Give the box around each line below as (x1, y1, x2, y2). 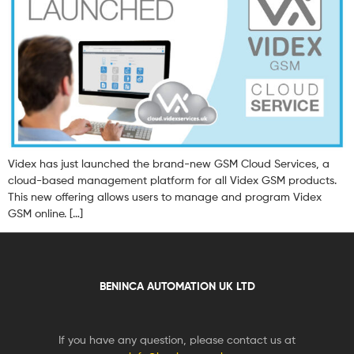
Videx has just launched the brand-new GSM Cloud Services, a (8, 156, 330, 171)
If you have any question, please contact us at (58, 333, 296, 347)
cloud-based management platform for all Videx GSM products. (8, 173, 337, 187)
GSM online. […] (8, 206, 83, 220)
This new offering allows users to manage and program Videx (8, 190, 322, 204)
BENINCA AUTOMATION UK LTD (99, 279, 255, 294)
